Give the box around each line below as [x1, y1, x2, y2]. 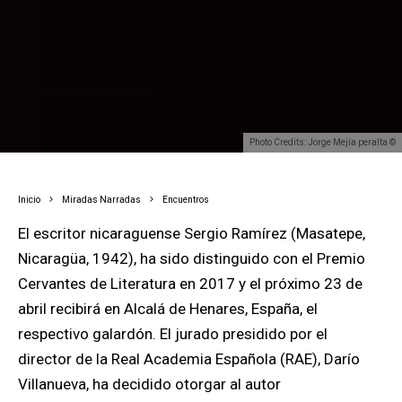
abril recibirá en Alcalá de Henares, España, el [18, 299, 318, 318]
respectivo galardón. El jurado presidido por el [18, 324, 328, 343]
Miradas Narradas [70, 194, 141, 205]
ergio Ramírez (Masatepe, [193, 223, 365, 242]
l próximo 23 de [258, 274, 363, 293]
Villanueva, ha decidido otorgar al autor [18, 374, 281, 393]
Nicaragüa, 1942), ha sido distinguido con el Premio [18, 249, 365, 267]
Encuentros [168, 194, 209, 205]
